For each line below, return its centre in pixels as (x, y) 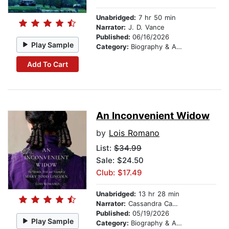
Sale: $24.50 (120, 161)
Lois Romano (134, 133)
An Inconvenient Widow (153, 116)
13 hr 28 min (158, 194)
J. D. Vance (145, 27)
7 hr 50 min (156, 18)
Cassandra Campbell (149, 204)
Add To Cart (47, 64)
